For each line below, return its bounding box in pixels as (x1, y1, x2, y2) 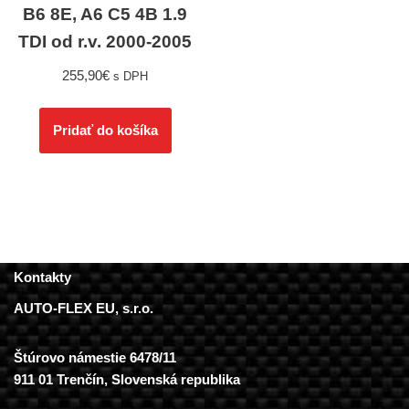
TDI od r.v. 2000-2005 (18, 32, 193, 52)
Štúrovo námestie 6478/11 (14, 350, 176, 366)
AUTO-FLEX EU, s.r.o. (14, 300, 153, 317)
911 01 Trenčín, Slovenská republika (14, 372, 240, 388)
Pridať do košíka (52, 122, 158, 139)
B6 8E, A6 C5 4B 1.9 (23, 5, 188, 25)
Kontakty (14, 269, 71, 286)
